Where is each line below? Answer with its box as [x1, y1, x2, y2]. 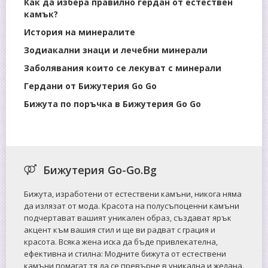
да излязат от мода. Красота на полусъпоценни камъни [24, 200, 239, 211]
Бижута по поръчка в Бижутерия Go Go [24, 98, 201, 109]
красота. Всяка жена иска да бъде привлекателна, [24, 236, 218, 247]
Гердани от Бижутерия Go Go [24, 80, 157, 92]
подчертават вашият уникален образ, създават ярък [24, 212, 232, 223]
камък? [24, 8, 58, 20]
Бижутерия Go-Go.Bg [42, 162, 157, 177]
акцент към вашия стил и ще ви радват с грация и [24, 224, 215, 235]
